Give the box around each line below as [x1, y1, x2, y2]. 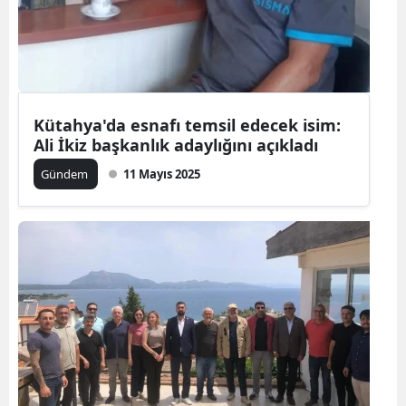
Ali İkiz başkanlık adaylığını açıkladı [34, 133, 318, 156]
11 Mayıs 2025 [123, 165, 200, 182]
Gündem [41, 165, 91, 182]
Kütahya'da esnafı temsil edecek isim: [34, 113, 341, 136]
